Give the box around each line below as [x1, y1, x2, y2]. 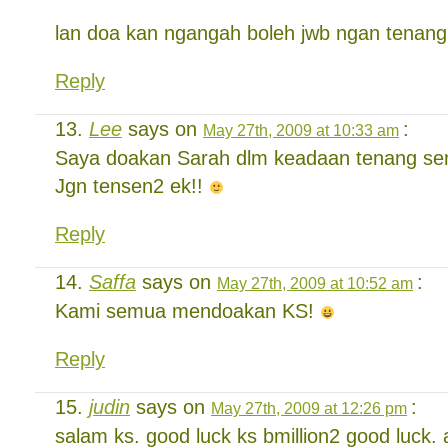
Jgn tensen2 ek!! [55, 175, 209, 197]
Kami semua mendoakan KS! [55, 300, 320, 322]
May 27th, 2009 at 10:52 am [217, 274, 413, 292]
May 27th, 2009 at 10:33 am [203, 121, 399, 139]
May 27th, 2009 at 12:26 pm [211, 399, 407, 417]
